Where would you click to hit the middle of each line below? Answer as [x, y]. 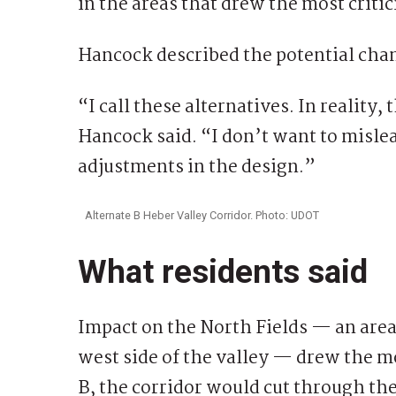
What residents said [223, 271]
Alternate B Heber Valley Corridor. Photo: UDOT [202, 215]
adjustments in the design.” [197, 167]
